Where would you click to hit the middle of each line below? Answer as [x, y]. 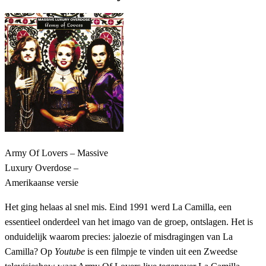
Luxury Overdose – [42, 168]
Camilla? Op [30, 252]
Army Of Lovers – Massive [56, 153]
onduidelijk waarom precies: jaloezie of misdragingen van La [119, 237]
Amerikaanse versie [42, 183]
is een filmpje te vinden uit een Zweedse [161, 252]
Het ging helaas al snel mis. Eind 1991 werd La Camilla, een [118, 207]
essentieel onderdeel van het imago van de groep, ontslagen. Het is [129, 222]
